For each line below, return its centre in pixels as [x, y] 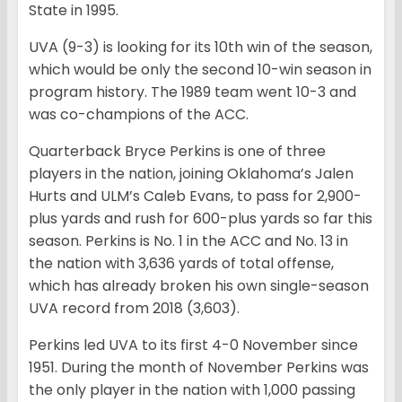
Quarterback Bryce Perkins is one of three [177, 151]
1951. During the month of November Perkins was [199, 367]
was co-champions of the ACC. [139, 114]
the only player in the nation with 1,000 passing [192, 389]
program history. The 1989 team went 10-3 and [192, 92]
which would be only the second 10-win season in [200, 69]
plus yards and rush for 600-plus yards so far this [201, 218]
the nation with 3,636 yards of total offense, [181, 263]
